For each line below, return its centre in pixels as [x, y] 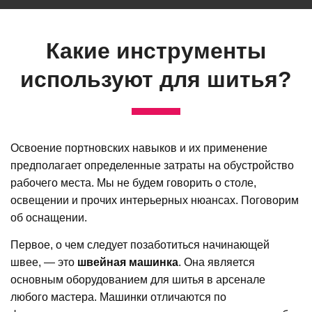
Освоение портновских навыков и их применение [139, 148]
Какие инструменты [156, 50]
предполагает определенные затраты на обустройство [152, 165]
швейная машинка [128, 262]
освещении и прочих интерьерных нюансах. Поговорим [155, 200]
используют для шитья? [156, 79]
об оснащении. [50, 217]
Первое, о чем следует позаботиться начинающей [140, 244]
